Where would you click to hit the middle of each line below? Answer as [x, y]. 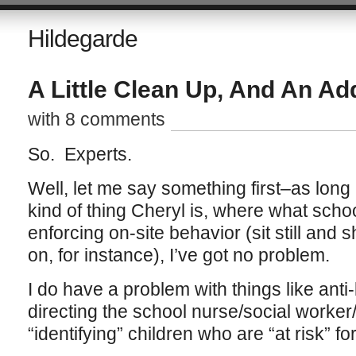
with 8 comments [96, 119]
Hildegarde [82, 39]
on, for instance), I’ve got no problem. [178, 255]
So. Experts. [79, 154]
